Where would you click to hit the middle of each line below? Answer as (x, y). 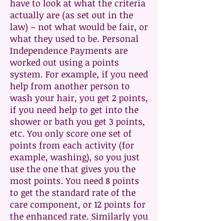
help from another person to (70, 86)
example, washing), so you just (75, 157)
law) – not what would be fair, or (79, 27)
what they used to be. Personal (74, 38)
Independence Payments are (69, 50)
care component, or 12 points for (78, 204)
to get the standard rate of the (73, 192)
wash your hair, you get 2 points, (79, 98)
